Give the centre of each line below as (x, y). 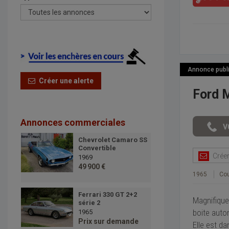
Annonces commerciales (73, 123)
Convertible (97, 148)
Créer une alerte (64, 81)
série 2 (89, 203)
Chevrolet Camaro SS (112, 140)
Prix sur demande (108, 222)
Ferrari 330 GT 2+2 (107, 195)
